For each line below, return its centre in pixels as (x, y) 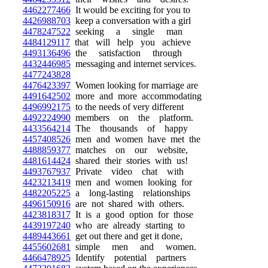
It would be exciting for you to (130, 10)
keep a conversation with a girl (131, 21)
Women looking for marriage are (134, 85)
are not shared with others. (127, 204)
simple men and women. (133, 247)
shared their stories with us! (129, 161)
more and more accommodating (136, 96)
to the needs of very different (127, 107)
